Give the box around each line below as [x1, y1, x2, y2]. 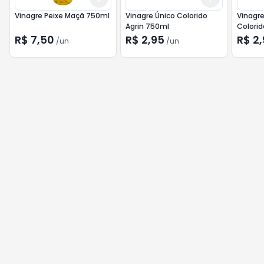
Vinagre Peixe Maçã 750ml [15, 11, 110, 21]
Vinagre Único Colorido [126, 11, 208, 21]
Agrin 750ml [126, 21, 170, 31]
